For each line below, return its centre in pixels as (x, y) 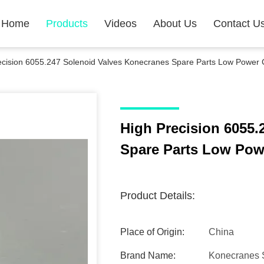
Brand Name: (148, 255)
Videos (121, 24)
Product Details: (158, 196)
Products (67, 24)
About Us (175, 24)
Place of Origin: (152, 232)
